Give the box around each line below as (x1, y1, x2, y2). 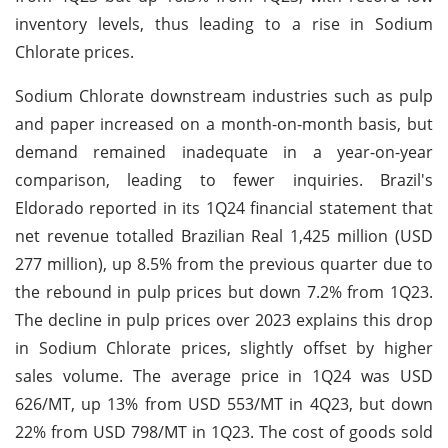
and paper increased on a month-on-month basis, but (15, 112, 433, 135)
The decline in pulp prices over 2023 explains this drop (15, 308, 433, 331)
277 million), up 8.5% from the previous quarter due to (15, 252, 433, 275)
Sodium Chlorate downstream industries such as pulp (15, 84, 433, 107)
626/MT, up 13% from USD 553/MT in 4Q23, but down (15, 392, 433, 415)
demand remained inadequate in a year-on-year (15, 140, 433, 163)
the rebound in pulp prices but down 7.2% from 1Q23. (15, 280, 433, 303)
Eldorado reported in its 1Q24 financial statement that (15, 196, 433, 219)
